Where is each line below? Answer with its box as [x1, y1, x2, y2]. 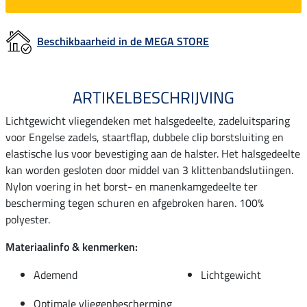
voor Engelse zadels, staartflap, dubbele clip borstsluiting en [5, 128, 284, 145]
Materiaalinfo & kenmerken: [5, 238, 138, 255]
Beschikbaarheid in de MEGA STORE [37, 32, 209, 49]
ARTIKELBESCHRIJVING [73, 84, 234, 110]
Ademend [34, 266, 77, 283]
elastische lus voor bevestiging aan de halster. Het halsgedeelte [5, 145, 300, 162]
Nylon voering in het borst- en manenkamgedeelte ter [5, 177, 258, 195]
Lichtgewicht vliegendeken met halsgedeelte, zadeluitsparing [5, 112, 290, 129]
